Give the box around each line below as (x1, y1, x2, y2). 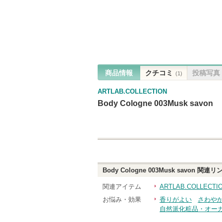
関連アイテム (103, 183, 141, 190)
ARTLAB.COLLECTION (98, 88, 167, 95)
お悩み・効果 (103, 196, 141, 203)
